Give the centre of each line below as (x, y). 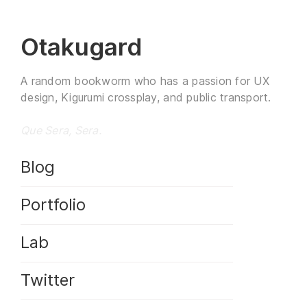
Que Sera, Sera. (61, 130)
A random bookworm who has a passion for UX (145, 81)
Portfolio (53, 204)
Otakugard (81, 46)
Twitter (48, 280)
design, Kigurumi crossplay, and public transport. (146, 97)
